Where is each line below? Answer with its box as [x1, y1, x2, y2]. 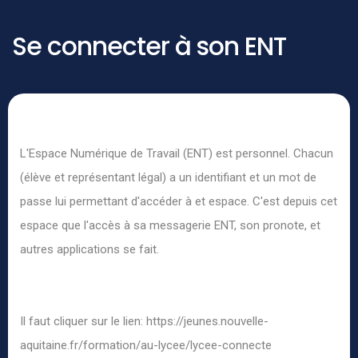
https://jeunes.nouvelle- [146, 314, 268, 328]
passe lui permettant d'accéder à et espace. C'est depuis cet [20, 194, 337, 209]
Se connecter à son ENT [12, 29, 286, 64]
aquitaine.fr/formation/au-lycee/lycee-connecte [20, 338, 272, 352]
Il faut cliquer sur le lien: [20, 314, 146, 328]
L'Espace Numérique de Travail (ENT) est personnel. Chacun [20, 146, 333, 161]
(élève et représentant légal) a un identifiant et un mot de [20, 170, 316, 185]
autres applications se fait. [20, 242, 159, 257]
